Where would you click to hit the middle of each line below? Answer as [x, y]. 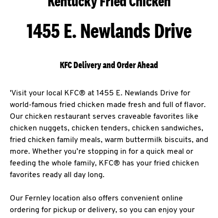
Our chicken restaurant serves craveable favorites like [104, 117]
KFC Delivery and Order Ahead [109, 65]
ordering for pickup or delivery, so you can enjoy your [102, 210]
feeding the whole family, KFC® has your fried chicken [104, 163]
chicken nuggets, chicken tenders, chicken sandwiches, [107, 128]
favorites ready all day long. [57, 175]
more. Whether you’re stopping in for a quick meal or [101, 152]
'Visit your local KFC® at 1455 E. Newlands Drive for [100, 93]
